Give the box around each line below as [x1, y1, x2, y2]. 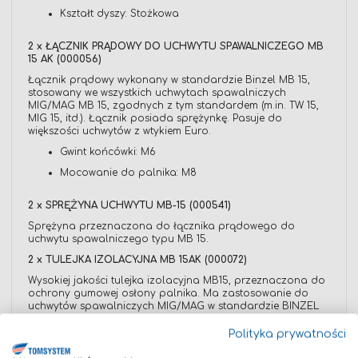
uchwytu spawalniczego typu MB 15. [28, 233, 209, 245]
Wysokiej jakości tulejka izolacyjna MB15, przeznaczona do [28, 275, 325, 287]
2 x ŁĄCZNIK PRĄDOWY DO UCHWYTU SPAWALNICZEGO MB [28, 41, 324, 53]
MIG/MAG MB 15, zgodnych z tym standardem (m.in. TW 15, [28, 100, 319, 112]
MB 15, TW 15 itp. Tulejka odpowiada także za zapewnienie [28, 313, 319, 325]
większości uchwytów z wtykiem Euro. [28, 125, 211, 137]
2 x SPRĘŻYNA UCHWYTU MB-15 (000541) [28, 200, 231, 212]
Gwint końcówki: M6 [60, 146, 156, 158]
